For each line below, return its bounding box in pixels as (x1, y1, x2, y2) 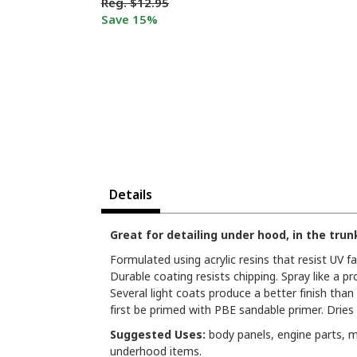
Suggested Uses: (110, 326, 206, 342)
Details (109, 185, 152, 203)
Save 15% (101, 11, 158, 27)
